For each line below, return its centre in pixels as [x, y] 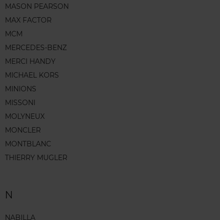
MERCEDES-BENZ [36, 47]
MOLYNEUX [25, 116]
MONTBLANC [28, 144]
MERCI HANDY [30, 61]
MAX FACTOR [28, 20]
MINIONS [21, 89]
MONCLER [23, 130]
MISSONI [20, 102]
